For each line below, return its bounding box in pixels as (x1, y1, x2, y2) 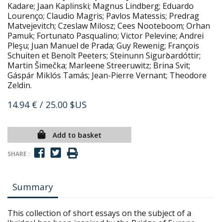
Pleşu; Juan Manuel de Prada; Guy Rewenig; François (7, 40, 199, 51)
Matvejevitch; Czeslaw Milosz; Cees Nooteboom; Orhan (7, 20, 210, 31)
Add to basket (52, 130, 102, 140)
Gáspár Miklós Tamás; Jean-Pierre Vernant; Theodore (7, 70, 207, 81)
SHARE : (7, 149, 30, 158)
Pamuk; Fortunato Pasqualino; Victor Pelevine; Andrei (7, 30, 204, 41)
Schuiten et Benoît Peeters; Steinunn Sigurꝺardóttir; (7, 50, 201, 61)
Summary (12, 181, 53, 193)
